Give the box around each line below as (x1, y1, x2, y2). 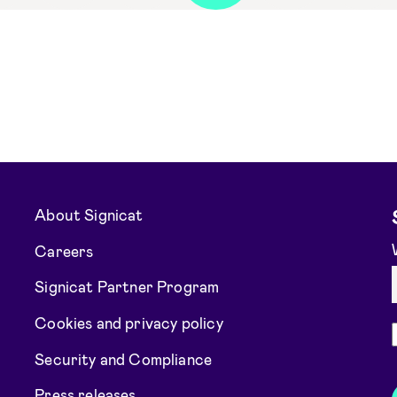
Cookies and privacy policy (35, 313, 223, 331)
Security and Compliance (35, 349, 213, 368)
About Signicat (35, 205, 144, 223)
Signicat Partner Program (35, 276, 220, 295)
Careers (35, 241, 94, 260)
